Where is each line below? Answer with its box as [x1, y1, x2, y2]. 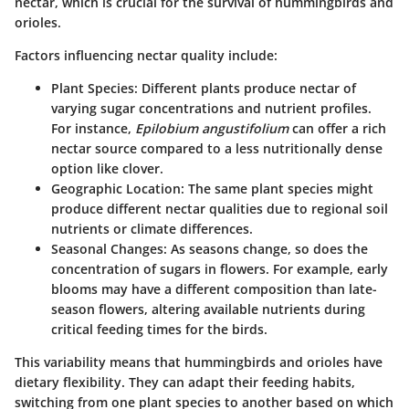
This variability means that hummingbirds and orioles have [15, 352, 383, 371]
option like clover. [51, 159, 163, 177]
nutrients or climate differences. [51, 219, 253, 237]
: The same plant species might [181, 179, 373, 197]
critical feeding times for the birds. [51, 320, 267, 338]
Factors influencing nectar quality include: [15, 46, 278, 64]
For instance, [51, 119, 135, 137]
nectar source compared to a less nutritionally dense [51, 139, 383, 157]
